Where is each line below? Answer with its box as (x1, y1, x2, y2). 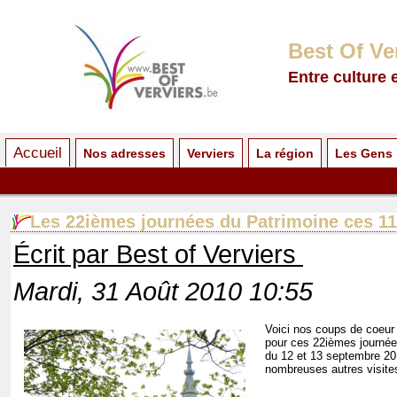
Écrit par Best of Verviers (13, 239, 303, 269)
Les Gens (335, 146, 393, 160)
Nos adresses (83, 146, 166, 160)
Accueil (13, 144, 62, 161)
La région (256, 146, 314, 160)
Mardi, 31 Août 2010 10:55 (13, 276, 313, 307)
